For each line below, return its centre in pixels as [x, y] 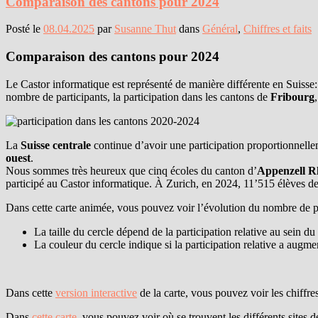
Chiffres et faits [278, 29]
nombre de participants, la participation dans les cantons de [138, 97]
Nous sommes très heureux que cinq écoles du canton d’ [131, 170]
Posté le [24, 29]
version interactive [96, 292]
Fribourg [292, 97]
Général [220, 29]
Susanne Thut [145, 29]
